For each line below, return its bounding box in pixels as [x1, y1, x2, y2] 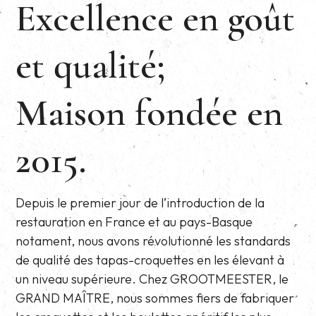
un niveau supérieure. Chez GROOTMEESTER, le [16, 270, 289, 287]
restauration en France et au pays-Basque [16, 213, 253, 230]
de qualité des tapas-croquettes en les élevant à [16, 251, 285, 268]
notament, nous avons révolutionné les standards [16, 232, 291, 249]
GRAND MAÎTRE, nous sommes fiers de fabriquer [16, 289, 295, 306]
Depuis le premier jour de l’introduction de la [16, 194, 265, 211]
